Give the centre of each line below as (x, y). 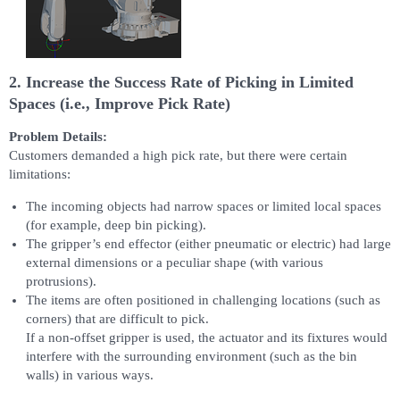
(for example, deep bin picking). (116, 225)
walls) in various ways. (89, 375)
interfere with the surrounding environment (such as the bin (191, 357)
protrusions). (61, 282)
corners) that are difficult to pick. (117, 319)
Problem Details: (58, 137)
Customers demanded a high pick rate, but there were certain (178, 156)
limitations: (40, 175)
